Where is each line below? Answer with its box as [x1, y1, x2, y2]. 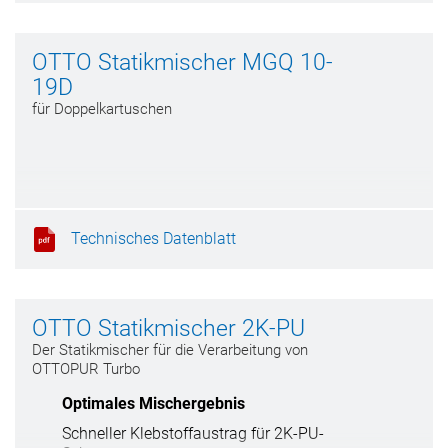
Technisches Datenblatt [71, 228, 236, 248]
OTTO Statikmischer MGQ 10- [32, 49, 333, 76]
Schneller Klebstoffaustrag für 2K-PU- [62, 424, 324, 443]
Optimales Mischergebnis [62, 394, 245, 413]
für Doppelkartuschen [32, 100, 172, 118]
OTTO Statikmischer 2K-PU [32, 315, 305, 342]
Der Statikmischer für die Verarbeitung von [32, 341, 308, 359]
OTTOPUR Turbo [32, 360, 140, 378]
